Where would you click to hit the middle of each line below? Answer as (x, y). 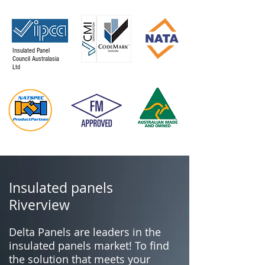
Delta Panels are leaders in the (85, 232)
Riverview (39, 205)
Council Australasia (36, 59)
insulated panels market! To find (89, 245)
